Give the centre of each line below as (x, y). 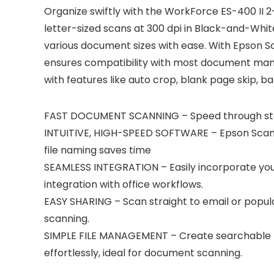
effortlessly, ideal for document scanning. (143, 253)
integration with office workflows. (124, 184)
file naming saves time (98, 150)
